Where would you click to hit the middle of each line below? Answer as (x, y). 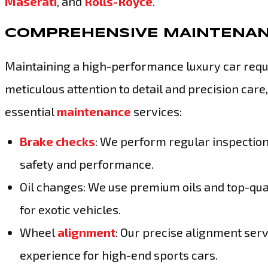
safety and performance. (87, 164)
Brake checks (57, 141)
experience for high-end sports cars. (119, 255)
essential (31, 111)
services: (156, 111)
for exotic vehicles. (70, 209)
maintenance (94, 111)
